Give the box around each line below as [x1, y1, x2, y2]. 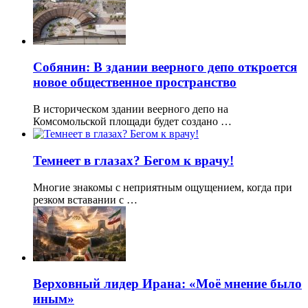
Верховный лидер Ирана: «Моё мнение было [33, 276, 302, 291]
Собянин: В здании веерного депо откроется [33, 60, 297, 75]
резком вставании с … [33, 193, 137, 206]
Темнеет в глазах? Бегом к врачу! [33, 153, 234, 168]
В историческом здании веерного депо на [33, 103, 228, 115]
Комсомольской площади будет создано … [33, 115, 232, 128]
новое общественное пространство [33, 75, 236, 90]
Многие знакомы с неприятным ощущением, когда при [33, 181, 292, 193]
